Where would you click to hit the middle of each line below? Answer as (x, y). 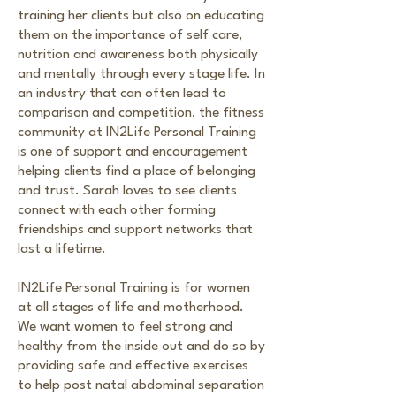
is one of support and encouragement (133, 152)
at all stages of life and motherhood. (131, 308)
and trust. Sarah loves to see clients (127, 191)
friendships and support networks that (135, 230)
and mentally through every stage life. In (141, 74)
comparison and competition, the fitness (141, 113)
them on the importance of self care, (130, 35)
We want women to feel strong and (125, 327)
